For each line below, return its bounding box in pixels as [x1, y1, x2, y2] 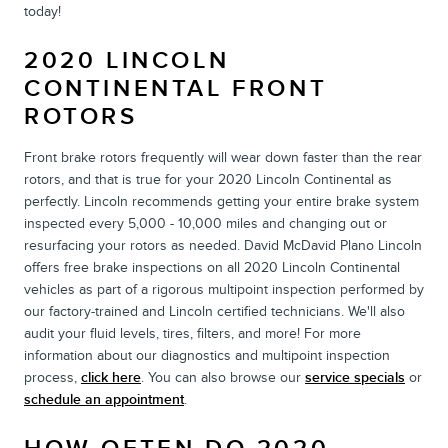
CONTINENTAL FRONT [24, 73, 328, 103]
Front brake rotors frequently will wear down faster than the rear [24, 148, 422, 166]
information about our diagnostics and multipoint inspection [24, 346, 390, 364]
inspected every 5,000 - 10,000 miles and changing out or [24, 214, 387, 232]
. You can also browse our [141, 368, 305, 386]
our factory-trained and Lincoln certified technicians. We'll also [24, 302, 405, 320]
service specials [305, 368, 405, 386]
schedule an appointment [24, 390, 184, 408]
